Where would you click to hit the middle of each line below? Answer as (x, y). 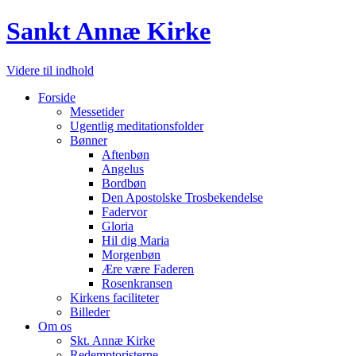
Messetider (97, 111)
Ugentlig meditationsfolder (137, 126)
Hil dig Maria (135, 240)
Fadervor (124, 211)
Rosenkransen (137, 283)
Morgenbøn (131, 254)
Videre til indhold (50, 70)
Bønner (89, 140)
